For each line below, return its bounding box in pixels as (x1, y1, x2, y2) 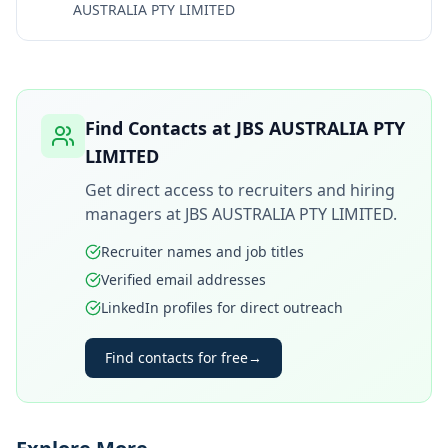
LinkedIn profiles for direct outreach (101, 298, 343, 317)
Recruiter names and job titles (101, 242, 304, 261)
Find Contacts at (85, 116, 236, 140)
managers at (85, 203, 185, 225)
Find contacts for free (105, 348, 248, 367)
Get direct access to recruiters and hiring (85, 179, 395, 201)
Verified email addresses (101, 270, 266, 289)
